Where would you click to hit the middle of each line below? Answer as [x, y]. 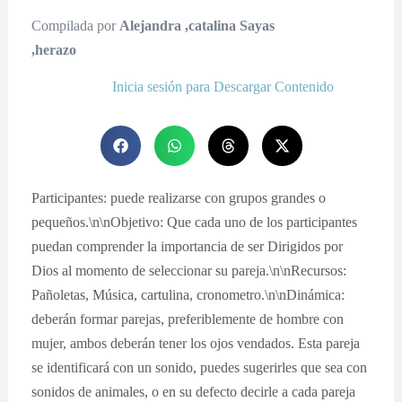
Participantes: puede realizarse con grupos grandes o [179, 197]
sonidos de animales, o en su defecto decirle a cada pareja [194, 391]
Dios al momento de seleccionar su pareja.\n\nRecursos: [189, 270]
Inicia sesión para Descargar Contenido [223, 86]
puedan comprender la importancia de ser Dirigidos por [188, 246]
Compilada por [76, 25]
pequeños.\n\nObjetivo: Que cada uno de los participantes [195, 222]
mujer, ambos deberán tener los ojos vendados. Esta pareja [196, 343]
